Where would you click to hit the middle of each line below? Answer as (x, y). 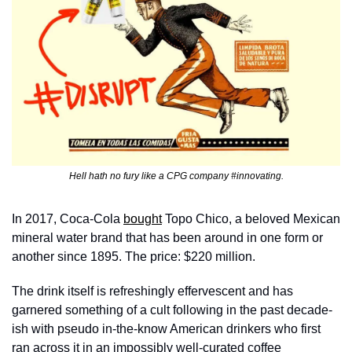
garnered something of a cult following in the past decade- (172, 310)
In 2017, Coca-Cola (68, 218)
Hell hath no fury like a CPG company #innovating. (176, 176)
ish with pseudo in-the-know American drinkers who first (166, 328)
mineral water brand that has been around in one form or (167, 237)
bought (143, 218)
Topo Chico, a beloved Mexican (251, 218)
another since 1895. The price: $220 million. (135, 256)
